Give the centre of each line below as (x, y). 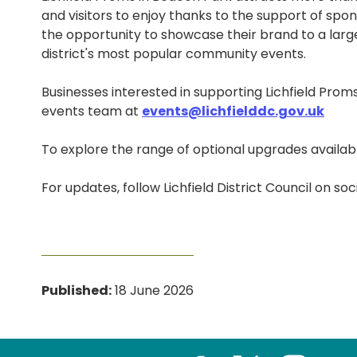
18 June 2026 (153, 290)
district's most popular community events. (174, 53)
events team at (92, 111)
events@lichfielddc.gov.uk (233, 111)
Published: (76, 290)
